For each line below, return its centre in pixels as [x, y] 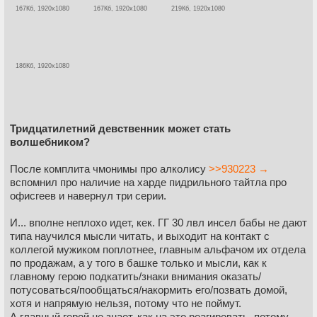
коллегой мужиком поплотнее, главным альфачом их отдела [158, 250]
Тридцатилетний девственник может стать [120, 129]
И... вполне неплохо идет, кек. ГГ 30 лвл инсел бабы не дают [158, 223]
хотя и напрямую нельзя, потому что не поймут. [126, 304]
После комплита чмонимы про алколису [109, 169]
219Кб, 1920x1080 [198, 9]
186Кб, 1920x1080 [42, 65]
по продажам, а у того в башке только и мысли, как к [138, 263]
